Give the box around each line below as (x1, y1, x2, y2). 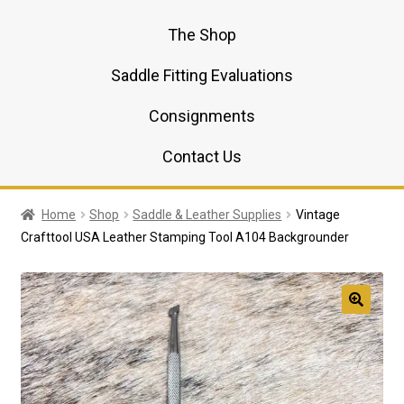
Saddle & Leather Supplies (133, 207, 282, 222)
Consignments (149, 106, 255, 125)
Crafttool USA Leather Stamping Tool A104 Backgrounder (20, 229, 349, 244)
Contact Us (162, 146, 242, 166)
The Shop (168, 24, 236, 44)
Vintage (295, 207, 340, 222)
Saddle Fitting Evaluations (111, 65, 293, 85)
